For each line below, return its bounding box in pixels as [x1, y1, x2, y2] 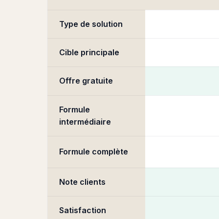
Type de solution [59, 19, 123, 29]
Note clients [59, 177, 106, 187]
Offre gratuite [59, 76, 113, 86]
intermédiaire [59, 117, 111, 127]
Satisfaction [59, 205, 106, 215]
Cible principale [59, 47, 119, 57]
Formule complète [59, 147, 128, 156]
